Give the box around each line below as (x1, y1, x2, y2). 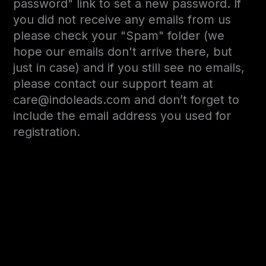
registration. (13, 125, 81, 140)
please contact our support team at (13, 77, 214, 91)
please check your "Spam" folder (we (13, 28, 225, 43)
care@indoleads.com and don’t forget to (13, 93, 240, 107)
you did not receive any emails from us (13, 12, 232, 27)
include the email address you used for (13, 109, 232, 123)
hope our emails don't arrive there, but (13, 45, 233, 59)
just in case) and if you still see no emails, (13, 61, 245, 75)
